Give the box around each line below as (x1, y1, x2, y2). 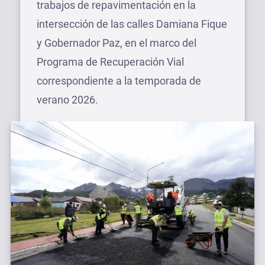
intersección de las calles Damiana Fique (37, 18, 227, 30)
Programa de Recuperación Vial (37, 56, 184, 68)
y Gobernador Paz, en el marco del (37, 37, 196, 49)
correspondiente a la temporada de (37, 75, 201, 87)
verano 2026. (37, 93, 98, 106)
